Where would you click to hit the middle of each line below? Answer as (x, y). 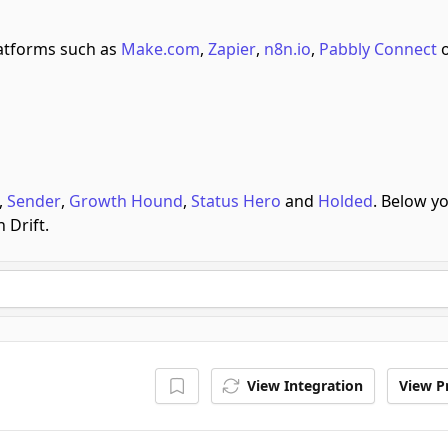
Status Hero (236, 201)
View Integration (304, 385)
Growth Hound (126, 201)
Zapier (232, 49)
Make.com (160, 49)
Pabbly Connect (378, 49)
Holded (345, 201)
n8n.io (287, 49)
